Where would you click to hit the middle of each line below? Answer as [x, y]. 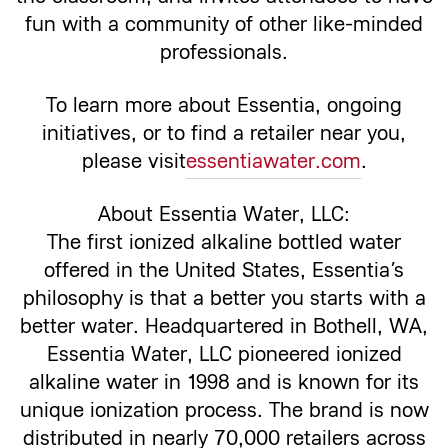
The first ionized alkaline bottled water [224, 242]
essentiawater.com [273, 161]
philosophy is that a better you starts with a [224, 298]
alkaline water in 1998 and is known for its [224, 382]
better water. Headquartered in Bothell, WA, [224, 326]
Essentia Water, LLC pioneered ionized [224, 354]
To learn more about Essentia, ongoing [224, 105]
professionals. [224, 52]
